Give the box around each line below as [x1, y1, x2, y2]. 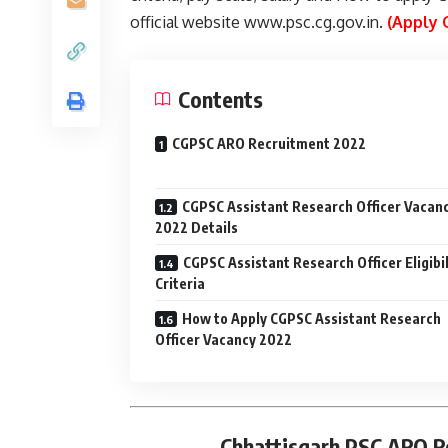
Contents [178, 85, 263, 113]
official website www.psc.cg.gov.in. [130, 12, 387, 32]
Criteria [155, 275, 205, 292]
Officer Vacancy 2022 [155, 331, 292, 348]
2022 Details [155, 219, 238, 236]
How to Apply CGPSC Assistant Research [182, 310, 441, 327]
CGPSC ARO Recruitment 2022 [172, 135, 366, 152]
